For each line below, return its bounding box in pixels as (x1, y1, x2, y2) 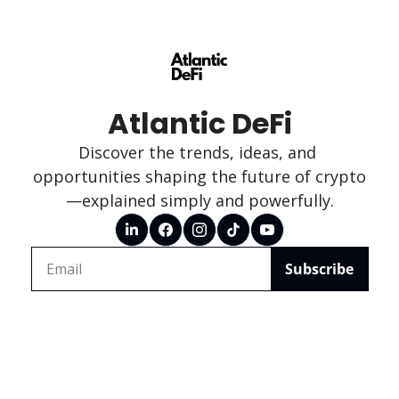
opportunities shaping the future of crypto (33, 166, 366, 187)
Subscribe (284, 259, 354, 279)
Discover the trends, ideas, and (78, 142, 316, 163)
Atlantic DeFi (107, 103, 292, 143)
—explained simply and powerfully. (65, 190, 334, 211)
